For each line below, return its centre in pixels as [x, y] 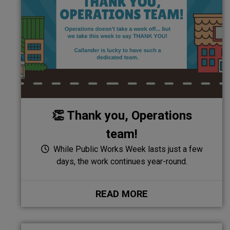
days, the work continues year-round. [122, 161]
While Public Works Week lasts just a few [127, 149]
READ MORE [122, 194]
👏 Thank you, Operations [122, 115]
